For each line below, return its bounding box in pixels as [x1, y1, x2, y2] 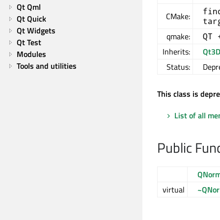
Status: [166, 61, 190, 73]
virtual [163, 184, 185, 196]
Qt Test [17, 36, 41, 48]
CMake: [166, 10, 190, 23]
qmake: [166, 30, 190, 43]
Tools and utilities [17, 60, 77, 72]
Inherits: [163, 46, 190, 58]
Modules [17, 48, 46, 60]
